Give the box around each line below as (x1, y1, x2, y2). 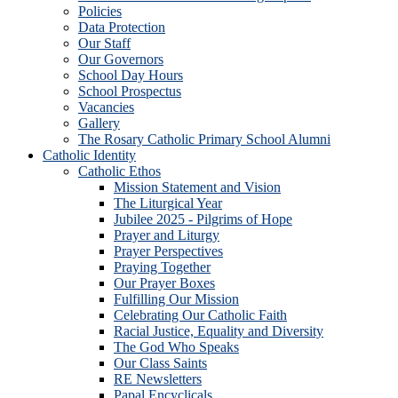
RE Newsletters (114, 371, 202, 386)
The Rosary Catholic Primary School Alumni (78, 131, 330, 147)
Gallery (78, 115, 120, 131)
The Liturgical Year (114, 195, 222, 211)
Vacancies (78, 99, 134, 115)
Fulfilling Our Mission (114, 291, 239, 306)
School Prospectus (78, 84, 181, 99)
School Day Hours (78, 68, 183, 83)
